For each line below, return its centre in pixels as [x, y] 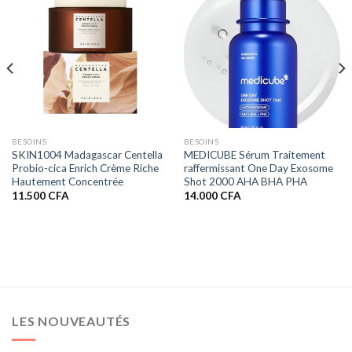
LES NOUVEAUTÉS [71, 321]
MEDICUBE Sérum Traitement [254, 154]
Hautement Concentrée [67, 181]
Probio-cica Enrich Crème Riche [85, 168]
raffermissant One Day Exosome [258, 168]
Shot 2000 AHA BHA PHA [245, 181]
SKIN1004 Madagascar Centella [87, 154]
